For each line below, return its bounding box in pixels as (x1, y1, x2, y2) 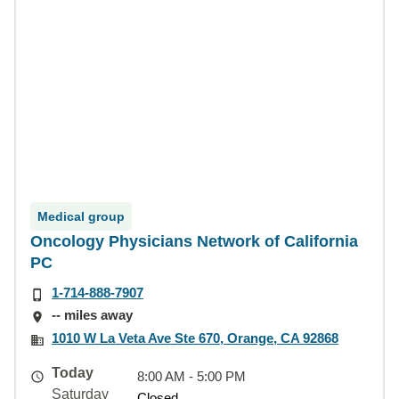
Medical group (37, 209, 125, 224)
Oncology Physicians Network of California (30, 232, 358, 250)
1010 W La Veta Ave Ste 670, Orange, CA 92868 (52, 330, 338, 346)
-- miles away (52, 307, 133, 323)
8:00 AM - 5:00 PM (137, 368, 246, 384)
